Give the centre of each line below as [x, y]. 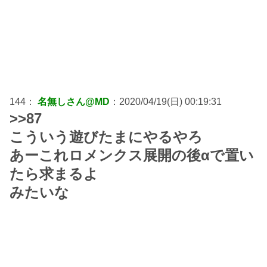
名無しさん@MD [74, 102]
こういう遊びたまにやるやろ [106, 137]
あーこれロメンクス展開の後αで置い [132, 156]
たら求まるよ [54, 174]
